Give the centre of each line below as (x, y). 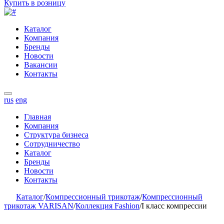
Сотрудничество (52, 144)
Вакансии (41, 65)
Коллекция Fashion (107, 206)
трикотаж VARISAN (39, 206)
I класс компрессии (174, 206)
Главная (37, 117)
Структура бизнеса (56, 135)
